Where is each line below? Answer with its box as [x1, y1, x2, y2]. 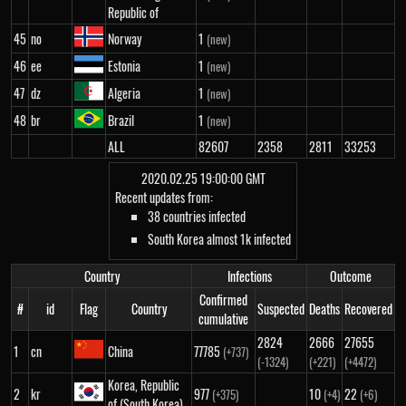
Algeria [108, 83, 140, 102]
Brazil [108, 111, 134, 130]
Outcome [330, 266, 372, 285]
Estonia [108, 56, 140, 75]
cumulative [198, 309, 248, 328]
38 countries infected [148, 207, 246, 226]
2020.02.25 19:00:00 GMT [140, 169, 266, 188]
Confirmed [199, 290, 247, 309]
